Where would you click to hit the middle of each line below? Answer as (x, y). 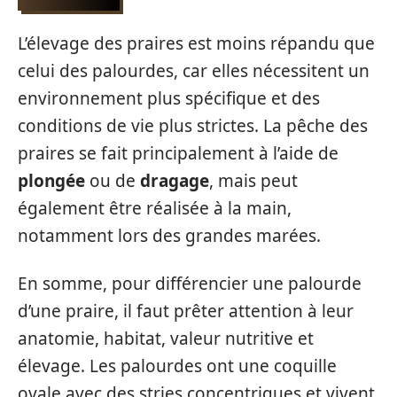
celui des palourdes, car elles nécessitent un (194, 71)
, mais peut (253, 181)
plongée (51, 181)
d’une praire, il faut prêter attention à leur (186, 311)
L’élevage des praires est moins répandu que (196, 43)
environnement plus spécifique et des (169, 98)
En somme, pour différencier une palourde (190, 283)
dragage (175, 181)
